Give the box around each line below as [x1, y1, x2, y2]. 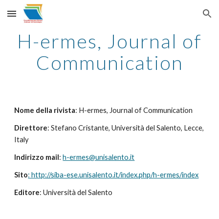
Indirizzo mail [14, 153, 60, 161]
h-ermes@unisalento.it [63, 153, 135, 161]
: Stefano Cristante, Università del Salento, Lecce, [47, 124, 204, 132]
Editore [14, 188, 40, 197]
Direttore [14, 124, 48, 132]
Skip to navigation [150, 14, 211, 22]
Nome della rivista [14, 106, 76, 114]
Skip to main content [8, 14, 77, 22]
